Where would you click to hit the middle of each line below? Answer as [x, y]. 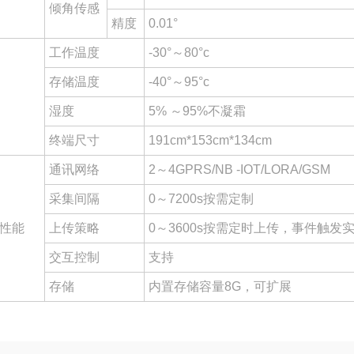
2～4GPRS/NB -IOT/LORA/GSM [239, 169]
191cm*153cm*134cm [210, 140]
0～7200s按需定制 [201, 199]
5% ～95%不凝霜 [197, 111]
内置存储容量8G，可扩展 [220, 286]
